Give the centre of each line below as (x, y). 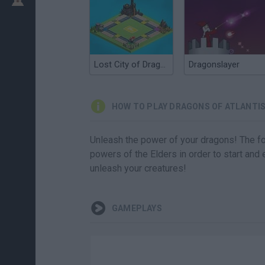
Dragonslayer (214, 64)
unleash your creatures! (138, 168)
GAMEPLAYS (137, 208)
